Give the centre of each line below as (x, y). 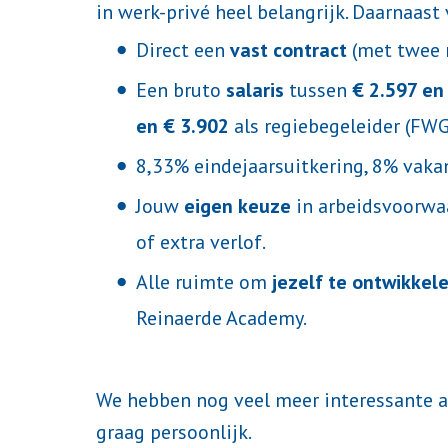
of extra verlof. (201, 242)
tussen (318, 90)
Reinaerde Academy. (221, 318)
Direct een (183, 50)
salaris (255, 90)
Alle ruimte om (204, 282)
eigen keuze (237, 206)
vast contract (288, 50)
